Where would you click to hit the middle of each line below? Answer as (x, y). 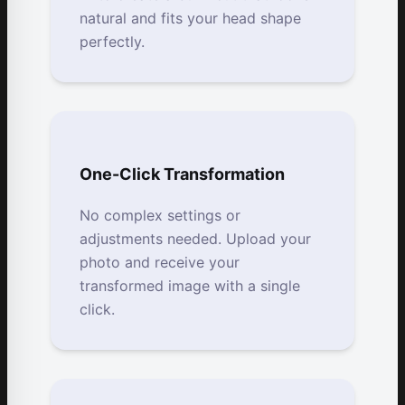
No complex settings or (160, 216)
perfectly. (112, 42)
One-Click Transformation (182, 174)
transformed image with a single (190, 286)
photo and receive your (160, 263)
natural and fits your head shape (190, 19)
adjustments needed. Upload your (195, 239)
